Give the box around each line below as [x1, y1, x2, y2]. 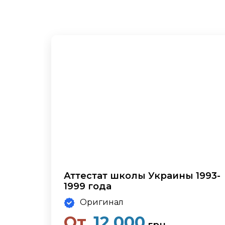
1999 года [64, 181, 111, 192]
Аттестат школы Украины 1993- [64, 170, 220, 181]
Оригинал [80, 197, 124, 207]
